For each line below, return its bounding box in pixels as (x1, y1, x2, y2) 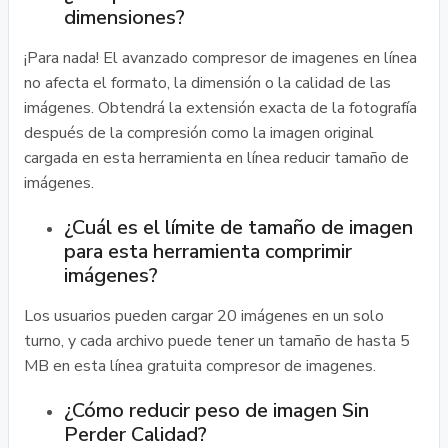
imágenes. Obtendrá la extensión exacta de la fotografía (24, 97, 417, 119)
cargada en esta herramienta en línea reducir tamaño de (24, 147, 409, 169)
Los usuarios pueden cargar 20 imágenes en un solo (24, 305, 384, 327)
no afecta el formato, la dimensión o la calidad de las (24, 72, 391, 94)
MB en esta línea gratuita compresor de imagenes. (24, 355, 376, 377)
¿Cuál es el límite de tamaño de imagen (64, 214, 413, 241)
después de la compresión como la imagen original (24, 122, 374, 144)
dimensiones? (64, 4, 185, 31)
